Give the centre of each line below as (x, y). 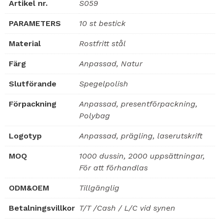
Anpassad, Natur (111, 64)
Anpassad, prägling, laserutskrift (141, 136)
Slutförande (33, 84)
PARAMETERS (35, 23)
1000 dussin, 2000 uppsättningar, (142, 156)
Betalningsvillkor (42, 208)
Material (25, 43)
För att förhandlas (113, 168)
